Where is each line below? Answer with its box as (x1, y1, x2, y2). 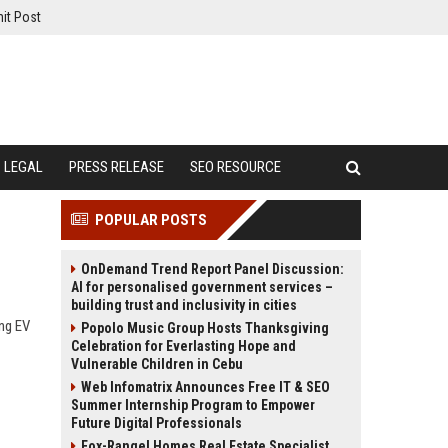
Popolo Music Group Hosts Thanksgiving (81, 320, 329, 336)
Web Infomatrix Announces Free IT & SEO (81, 379, 330, 395)
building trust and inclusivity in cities (71, 297, 297, 313)
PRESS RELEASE (69, 158, 164, 176)
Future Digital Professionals (71, 415, 242, 431)
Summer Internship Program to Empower (71, 397, 315, 413)
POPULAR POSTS (95, 211, 207, 229)
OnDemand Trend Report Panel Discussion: (81, 261, 344, 277)
